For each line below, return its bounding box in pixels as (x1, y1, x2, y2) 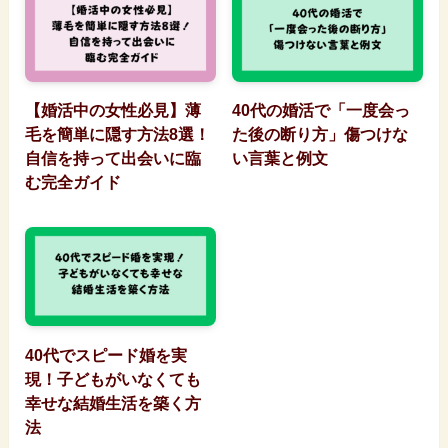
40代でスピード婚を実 (24, 345, 187, 364)
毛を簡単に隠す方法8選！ (24, 125, 210, 144)
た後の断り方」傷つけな (232, 125, 409, 144)
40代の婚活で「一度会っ (232, 101, 411, 120)
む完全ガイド (24, 173, 121, 192)
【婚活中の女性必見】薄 (24, 101, 201, 120)
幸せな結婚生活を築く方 (24, 393, 201, 412)
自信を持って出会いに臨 (24, 149, 201, 168)
